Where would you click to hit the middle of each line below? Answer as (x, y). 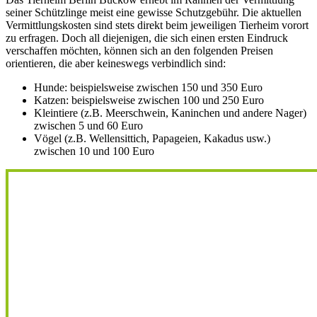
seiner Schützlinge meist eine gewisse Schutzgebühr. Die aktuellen (154, 13)
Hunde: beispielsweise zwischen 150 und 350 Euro (148, 88)
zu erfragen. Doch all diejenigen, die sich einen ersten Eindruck (147, 38)
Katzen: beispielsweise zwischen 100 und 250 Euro (149, 100)
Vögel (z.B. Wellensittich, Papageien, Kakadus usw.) (152, 139)
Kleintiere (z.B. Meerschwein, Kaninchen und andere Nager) (170, 113)
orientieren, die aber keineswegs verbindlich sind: (116, 64)
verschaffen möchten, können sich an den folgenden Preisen (139, 51)
